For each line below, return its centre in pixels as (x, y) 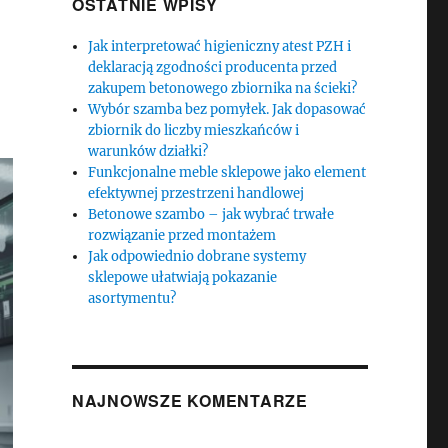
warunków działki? (148, 151)
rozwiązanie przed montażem (182, 235)
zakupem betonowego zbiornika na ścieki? (223, 88)
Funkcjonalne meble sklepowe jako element (227, 172)
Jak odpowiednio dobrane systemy (197, 256)
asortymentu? (132, 298)
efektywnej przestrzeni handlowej (196, 193)
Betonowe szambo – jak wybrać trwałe (211, 214)
